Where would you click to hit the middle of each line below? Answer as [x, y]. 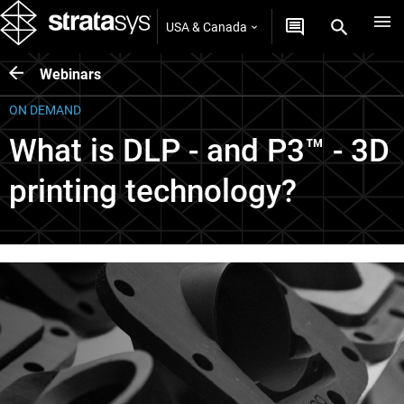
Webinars [70, 74]
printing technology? [153, 192]
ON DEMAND [45, 110]
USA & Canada [207, 27]
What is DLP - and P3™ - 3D [199, 151]
